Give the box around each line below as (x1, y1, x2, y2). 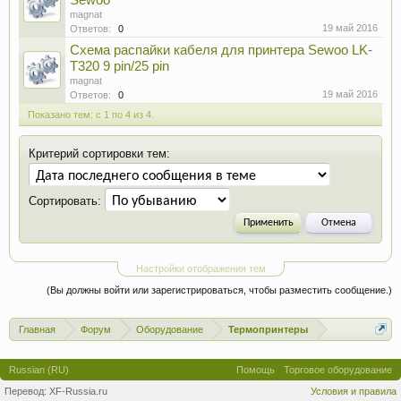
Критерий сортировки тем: (29, 147, 170, 160)
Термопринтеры (228, 324, 308, 335)
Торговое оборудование (284, 364, 392, 375)
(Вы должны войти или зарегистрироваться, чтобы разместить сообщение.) (47, 285, 392, 295)
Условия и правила (311, 386, 397, 397)
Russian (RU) (9, 364, 69, 375)
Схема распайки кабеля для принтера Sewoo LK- (70, 43, 372, 57)
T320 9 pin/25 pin (70, 59, 169, 73)
